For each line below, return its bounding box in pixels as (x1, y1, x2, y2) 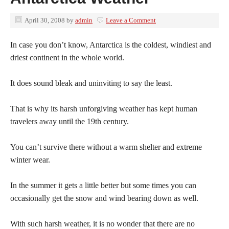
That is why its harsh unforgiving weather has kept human (10, 104, 197, 113)
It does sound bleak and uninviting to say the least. (10, 79, 172, 87)
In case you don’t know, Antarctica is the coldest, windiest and (10, 40, 211, 49)
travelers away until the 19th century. (10, 117, 129, 126)
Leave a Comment (106, 16, 156, 24)
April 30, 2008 (25, 16, 65, 24)
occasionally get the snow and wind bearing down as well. (10, 194, 198, 202)
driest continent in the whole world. (10, 53, 124, 62)
